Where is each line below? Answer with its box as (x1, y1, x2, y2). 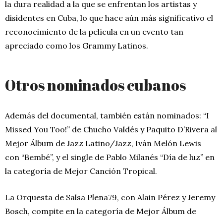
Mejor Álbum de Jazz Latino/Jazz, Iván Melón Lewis (5, 138, 201, 148)
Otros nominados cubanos (5, 74, 186, 95)
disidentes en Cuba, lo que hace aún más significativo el (5, 12, 213, 23)
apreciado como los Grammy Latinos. (5, 40, 148, 51)
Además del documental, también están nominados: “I (5, 110, 209, 120)
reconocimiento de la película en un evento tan (5, 26, 183, 37)
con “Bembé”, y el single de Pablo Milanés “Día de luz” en (5, 152, 215, 162)
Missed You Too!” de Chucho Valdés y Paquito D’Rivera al (5, 124, 217, 134)
